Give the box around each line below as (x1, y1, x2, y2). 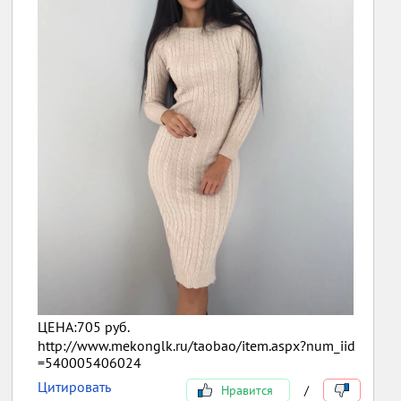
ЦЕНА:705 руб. (38, 318, 131, 337)
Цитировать (38, 378, 112, 397)
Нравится (217, 382, 273, 399)
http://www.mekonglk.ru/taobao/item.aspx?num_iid (38, 337, 356, 355)
